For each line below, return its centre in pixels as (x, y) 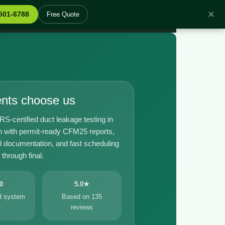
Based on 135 (82, 197)
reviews (82, 207)
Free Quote (63, 14)
